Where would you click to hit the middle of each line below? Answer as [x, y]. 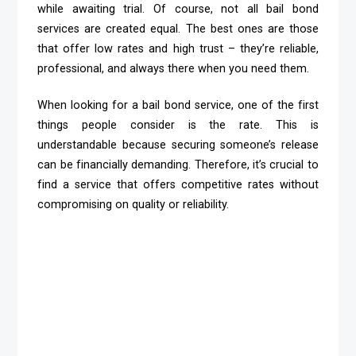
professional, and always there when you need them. [174, 68]
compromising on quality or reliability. [133, 205]
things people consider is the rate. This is [178, 126]
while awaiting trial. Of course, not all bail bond [178, 9]
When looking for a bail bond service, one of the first [178, 106]
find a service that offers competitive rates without [178, 185]
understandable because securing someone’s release [178, 145]
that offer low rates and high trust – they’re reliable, [178, 48]
